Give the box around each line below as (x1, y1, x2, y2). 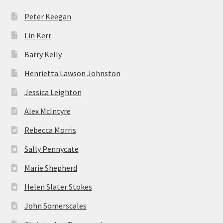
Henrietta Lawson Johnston (24, 68, 120, 79)
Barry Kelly (24, 49, 62, 60)
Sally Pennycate (24, 144, 79, 154)
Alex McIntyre (24, 106, 71, 116)
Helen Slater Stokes (24, 182, 92, 192)
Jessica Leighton (24, 87, 82, 98)
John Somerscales (24, 201, 87, 211)
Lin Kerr (24, 30, 51, 41)
